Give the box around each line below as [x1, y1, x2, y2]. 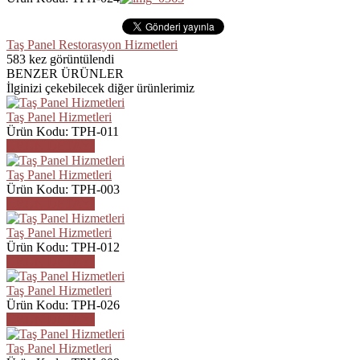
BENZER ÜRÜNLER [6, 66, 124, 80]
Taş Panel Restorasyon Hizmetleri [6, 37, 178, 51]
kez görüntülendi [26, 51, 114, 66]
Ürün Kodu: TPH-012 [6, 239, 120, 254]
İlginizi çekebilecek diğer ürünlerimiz [6, 80, 194, 95]
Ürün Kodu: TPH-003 [6, 182, 120, 196]
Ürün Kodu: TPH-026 [6, 297, 120, 312]
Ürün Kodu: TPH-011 [6, 124, 119, 138]
